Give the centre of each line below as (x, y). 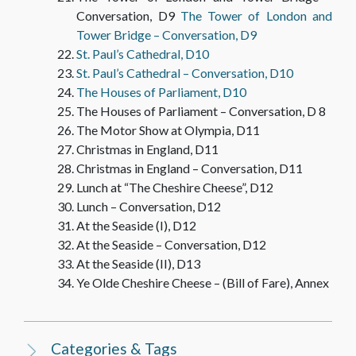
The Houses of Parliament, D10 (162, 92)
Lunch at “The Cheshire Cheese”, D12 (175, 187)
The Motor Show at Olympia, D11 (168, 130)
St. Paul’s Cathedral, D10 (143, 54)
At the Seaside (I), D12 (137, 225)
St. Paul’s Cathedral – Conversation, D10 (185, 73)
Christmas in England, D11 (148, 149)
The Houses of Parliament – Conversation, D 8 (201, 111)
